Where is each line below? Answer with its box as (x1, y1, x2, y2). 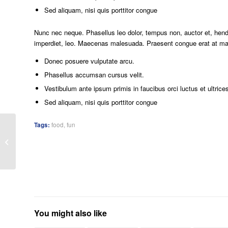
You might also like (34, 207, 107, 219)
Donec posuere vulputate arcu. (44, 55, 134, 66)
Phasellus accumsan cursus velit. (44, 69, 144, 79)
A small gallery (18, 136, 62, 146)
